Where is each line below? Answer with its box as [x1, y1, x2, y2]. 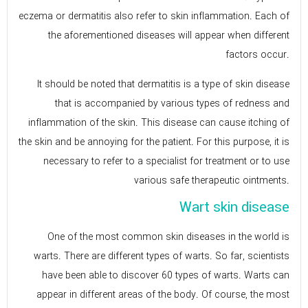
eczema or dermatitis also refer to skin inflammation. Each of [19, 9, 289, 25]
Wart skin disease [179, 197, 289, 218]
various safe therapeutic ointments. [134, 173, 289, 188]
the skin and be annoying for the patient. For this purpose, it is [19, 134, 289, 150]
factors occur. [225, 47, 289, 63]
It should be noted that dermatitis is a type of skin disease [37, 76, 289, 92]
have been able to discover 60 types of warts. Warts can [42, 267, 289, 283]
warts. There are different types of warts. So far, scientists [34, 248, 289, 264]
